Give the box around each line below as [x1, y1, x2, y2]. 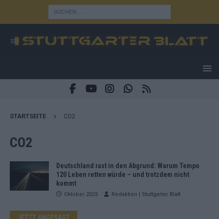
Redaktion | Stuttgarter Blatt [111, 191, 180, 197]
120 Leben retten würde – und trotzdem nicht [56, 170, 189, 178]
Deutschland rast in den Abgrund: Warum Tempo [56, 161, 199, 170]
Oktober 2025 [64, 191, 98, 197]
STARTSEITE [10, 112, 46, 120]
